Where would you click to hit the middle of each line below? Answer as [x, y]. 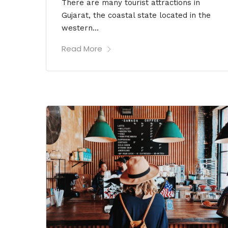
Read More [82, 49]
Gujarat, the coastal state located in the [136, 16]
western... [80, 28]
